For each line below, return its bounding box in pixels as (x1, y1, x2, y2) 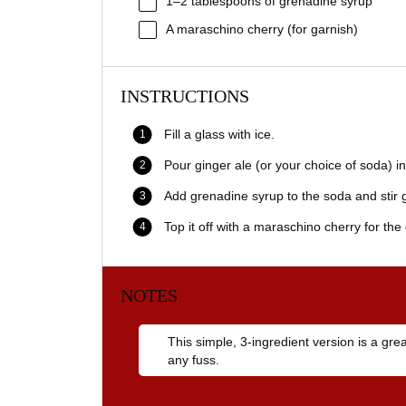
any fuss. (167, 352, 219, 367)
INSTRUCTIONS (121, 85, 249, 106)
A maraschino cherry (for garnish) (166, 21, 358, 36)
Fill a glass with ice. (164, 126, 275, 141)
